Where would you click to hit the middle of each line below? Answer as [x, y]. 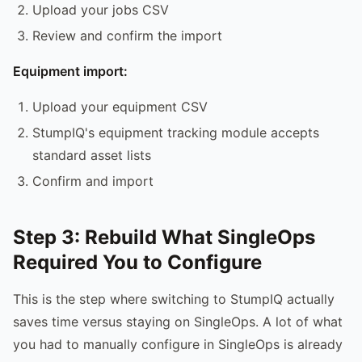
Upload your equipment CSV [120, 106]
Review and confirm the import [127, 35]
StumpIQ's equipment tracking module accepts [176, 132]
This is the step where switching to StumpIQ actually [174, 299]
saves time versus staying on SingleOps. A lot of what [178, 321]
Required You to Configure [137, 262]
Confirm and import [93, 181]
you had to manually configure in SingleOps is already [178, 344]
